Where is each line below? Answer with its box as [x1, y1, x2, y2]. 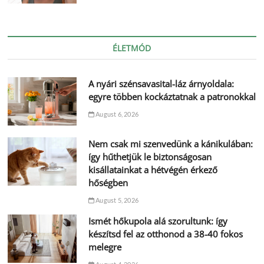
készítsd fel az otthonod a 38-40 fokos [88, 227, 243, 240]
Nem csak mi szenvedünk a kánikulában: [88, 137, 253, 150]
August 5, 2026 [94, 196, 138, 204]
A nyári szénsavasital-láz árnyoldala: [88, 77, 234, 90]
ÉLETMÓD [113, 42, 151, 54]
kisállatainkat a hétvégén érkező [88, 163, 217, 176]
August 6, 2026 [94, 110, 138, 118]
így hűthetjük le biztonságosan [88, 150, 212, 163]
